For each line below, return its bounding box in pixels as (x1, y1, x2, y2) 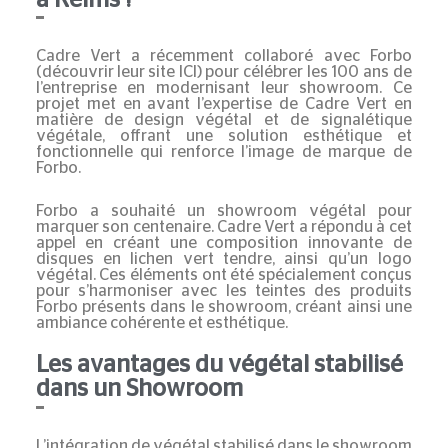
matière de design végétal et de (35, 112, 309, 129)
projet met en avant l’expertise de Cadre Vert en (35, 96, 412, 113)
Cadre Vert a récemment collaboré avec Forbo (35, 48, 412, 65)
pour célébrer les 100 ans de (201, 64, 412, 81)
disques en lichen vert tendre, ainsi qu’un (35, 251, 368, 268)
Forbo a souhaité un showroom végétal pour (35, 203, 412, 220)
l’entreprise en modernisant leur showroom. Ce (35, 80, 412, 97)
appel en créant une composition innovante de (35, 235, 412, 252)
